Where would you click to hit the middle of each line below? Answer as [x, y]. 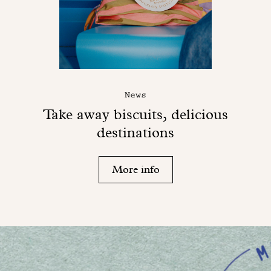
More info [135, 169]
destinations [135, 133]
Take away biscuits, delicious [135, 115]
